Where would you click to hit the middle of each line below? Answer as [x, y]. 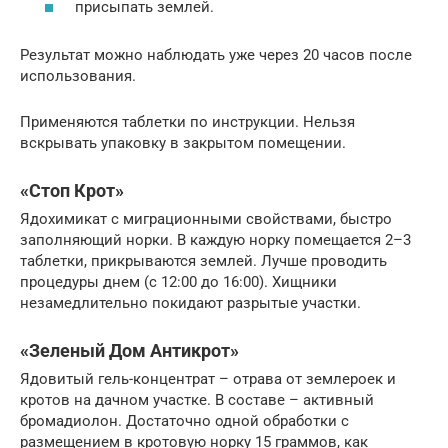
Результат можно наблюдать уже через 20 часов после [216, 55]
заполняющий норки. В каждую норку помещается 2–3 [215, 240]
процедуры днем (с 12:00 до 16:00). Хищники [178, 282]
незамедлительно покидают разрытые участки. [190, 303]
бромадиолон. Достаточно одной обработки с [184, 421]
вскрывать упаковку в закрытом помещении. [183, 143]
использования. [78, 76]
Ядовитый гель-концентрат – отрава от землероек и [208, 379]
